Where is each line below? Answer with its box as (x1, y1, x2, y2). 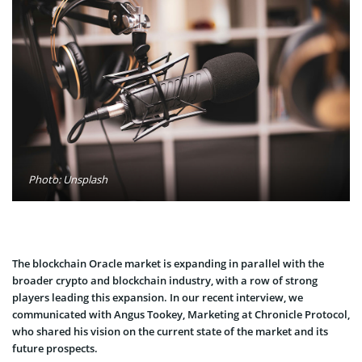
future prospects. (12, 340, 98, 356)
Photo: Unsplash (28, 171, 107, 187)
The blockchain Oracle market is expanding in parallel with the (12, 255, 324, 271)
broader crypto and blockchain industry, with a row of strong (12, 272, 318, 288)
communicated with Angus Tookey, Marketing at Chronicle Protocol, (12, 306, 350, 322)
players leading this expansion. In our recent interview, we (12, 289, 303, 305)
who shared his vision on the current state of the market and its (12, 323, 328, 339)
